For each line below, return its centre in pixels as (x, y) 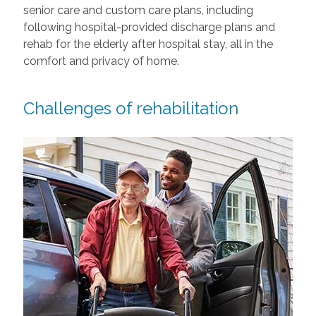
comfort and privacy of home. (101, 61)
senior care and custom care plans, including (138, 10)
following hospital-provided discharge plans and (149, 27)
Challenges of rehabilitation (130, 108)
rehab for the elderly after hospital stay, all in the (148, 44)
